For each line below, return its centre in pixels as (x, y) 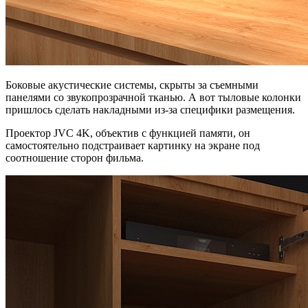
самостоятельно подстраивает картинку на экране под (133, 145)
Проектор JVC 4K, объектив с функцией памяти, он (128, 133)
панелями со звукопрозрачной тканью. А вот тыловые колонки (153, 97)
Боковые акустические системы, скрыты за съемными (132, 85)
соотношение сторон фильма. (75, 157)
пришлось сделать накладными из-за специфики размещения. (150, 109)
